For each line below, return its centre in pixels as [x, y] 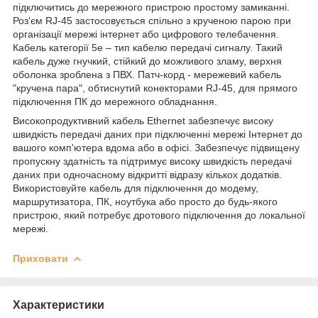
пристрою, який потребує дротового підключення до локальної [159, 215]
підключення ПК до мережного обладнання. [115, 101]
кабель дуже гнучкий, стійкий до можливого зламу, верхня [147, 61]
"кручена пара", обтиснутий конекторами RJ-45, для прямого [155, 88]
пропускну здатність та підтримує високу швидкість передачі [152, 161]
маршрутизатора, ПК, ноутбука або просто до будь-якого [145, 201]
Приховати [40, 258]
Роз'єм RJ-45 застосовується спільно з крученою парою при [152, 20]
